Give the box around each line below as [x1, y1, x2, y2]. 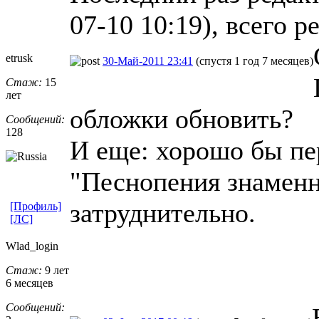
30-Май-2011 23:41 [103, 54, 193, 67]
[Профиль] [10, 199, 61, 212]
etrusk [6, 51, 33, 64]
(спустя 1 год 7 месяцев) [196, 54, 313, 67]
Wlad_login [6, 239, 58, 252]
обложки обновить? [70, 103, 293, 134]
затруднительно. [70, 197, 256, 228]
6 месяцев [6, 276, 53, 289]
